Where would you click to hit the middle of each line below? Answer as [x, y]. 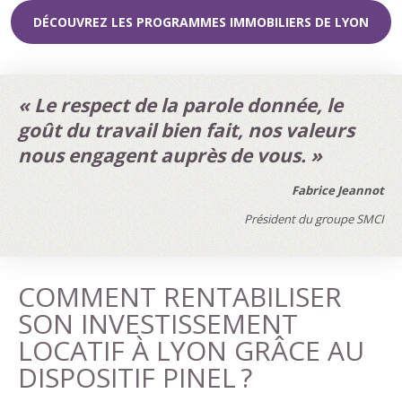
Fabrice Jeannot [338, 191]
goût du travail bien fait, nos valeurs [186, 131]
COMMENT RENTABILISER [180, 296]
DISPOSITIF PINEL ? [135, 377]
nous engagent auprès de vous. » [170, 156]
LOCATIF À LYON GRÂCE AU [191, 350]
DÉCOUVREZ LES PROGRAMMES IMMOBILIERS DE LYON [201, 22]
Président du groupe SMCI [314, 218]
